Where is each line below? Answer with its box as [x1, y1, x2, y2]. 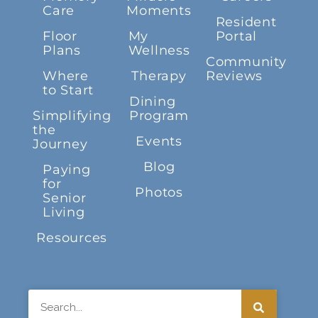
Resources [36, 230, 108, 246]
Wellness [128, 43, 190, 59]
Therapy [131, 68, 187, 84]
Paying [43, 162, 91, 178]
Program [128, 108, 190, 124]
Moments [126, 3, 192, 19]
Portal [215, 28, 258, 45]
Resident [215, 14, 277, 31]
